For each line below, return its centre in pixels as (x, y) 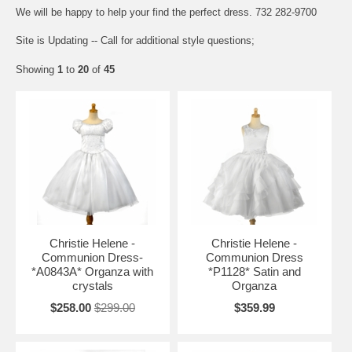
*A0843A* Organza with (93, 272)
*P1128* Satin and (254, 272)
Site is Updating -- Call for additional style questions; (135, 41)
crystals (92, 286)
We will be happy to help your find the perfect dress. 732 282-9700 (166, 13)
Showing (37, 70)
